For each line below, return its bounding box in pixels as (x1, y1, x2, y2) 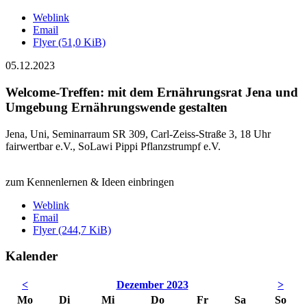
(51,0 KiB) (58, 36, 106, 49)
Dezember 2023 (116, 279, 188, 291)
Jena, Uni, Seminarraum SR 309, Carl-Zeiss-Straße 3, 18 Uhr (5, 127, 271, 140)
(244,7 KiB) (58, 223, 111, 236)
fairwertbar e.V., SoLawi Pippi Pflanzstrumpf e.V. (5, 140, 221, 152)
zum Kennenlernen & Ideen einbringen (5, 175, 174, 188)
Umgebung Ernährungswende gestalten (5, 99, 228, 114)
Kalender (5, 249, 58, 264)
